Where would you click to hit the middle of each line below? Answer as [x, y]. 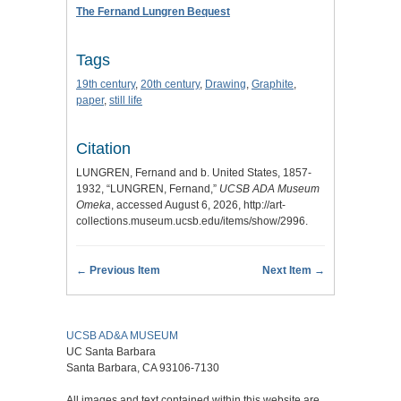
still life [126, 101]
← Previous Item [118, 271]
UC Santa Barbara [111, 352]
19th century [106, 85]
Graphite [273, 85]
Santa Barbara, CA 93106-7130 [143, 368]
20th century [170, 85]
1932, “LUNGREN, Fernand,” [148, 189]
